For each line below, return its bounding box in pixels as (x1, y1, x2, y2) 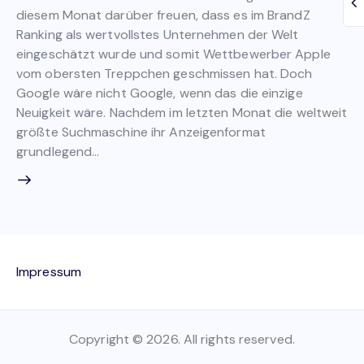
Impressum (16, 262, 81, 280)
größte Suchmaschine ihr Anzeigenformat (16, 123, 266, 141)
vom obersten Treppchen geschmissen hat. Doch (16, 64, 313, 82)
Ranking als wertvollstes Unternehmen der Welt (16, 25, 299, 43)
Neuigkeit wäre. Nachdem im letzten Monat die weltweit (16, 103, 348, 121)
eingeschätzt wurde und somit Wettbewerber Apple (16, 45, 331, 63)
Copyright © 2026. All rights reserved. (69, 330, 295, 348)
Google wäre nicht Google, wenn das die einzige (16, 84, 303, 102)
